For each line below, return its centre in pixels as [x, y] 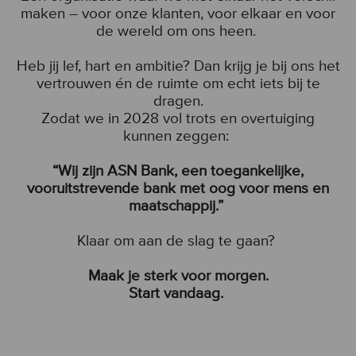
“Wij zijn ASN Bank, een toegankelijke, [178, 171]
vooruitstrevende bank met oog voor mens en [178, 188]
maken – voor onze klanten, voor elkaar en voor [178, 14]
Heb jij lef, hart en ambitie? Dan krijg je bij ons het [178, 66]
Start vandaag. [178, 293]
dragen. [178, 101]
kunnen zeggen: [178, 136]
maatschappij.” [178, 206]
